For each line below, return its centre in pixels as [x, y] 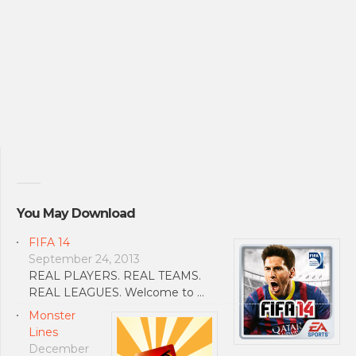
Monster [52, 315]
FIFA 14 [49, 242]
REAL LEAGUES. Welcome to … [116, 292]
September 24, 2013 [84, 259]
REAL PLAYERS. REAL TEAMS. [115, 275]
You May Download [76, 213]
